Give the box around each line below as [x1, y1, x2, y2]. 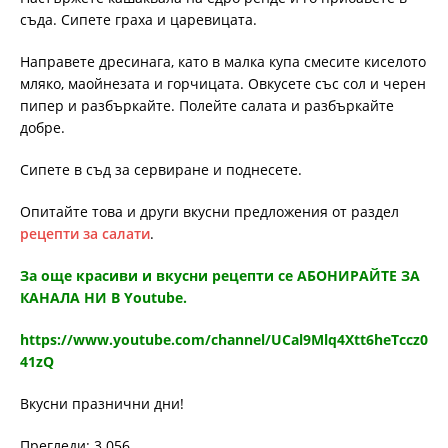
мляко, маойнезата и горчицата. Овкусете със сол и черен [20, 74, 426, 94]
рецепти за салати [20, 224, 150, 244]
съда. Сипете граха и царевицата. [20, 10, 257, 30]
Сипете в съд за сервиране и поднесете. [20, 160, 302, 180]
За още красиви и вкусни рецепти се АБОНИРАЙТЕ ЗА [20, 266, 420, 286]
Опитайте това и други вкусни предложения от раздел [20, 202, 399, 222]
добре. [20, 118, 65, 138]
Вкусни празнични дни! [20, 394, 184, 414]
